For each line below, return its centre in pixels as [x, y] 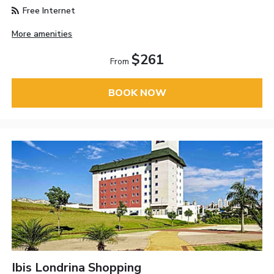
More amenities [42, 34]
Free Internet [48, 10]
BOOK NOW [137, 93]
